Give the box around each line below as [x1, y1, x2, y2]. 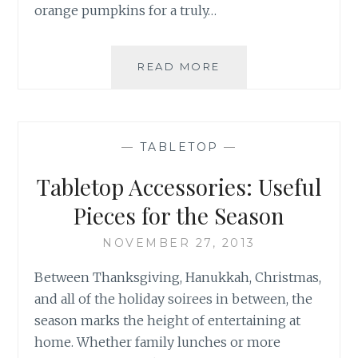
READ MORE [137, 59, 221, 73]
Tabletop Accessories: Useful [37, 172, 321, 202]
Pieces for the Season [74, 201, 284, 231]
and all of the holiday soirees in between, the [34, 291, 313, 308]
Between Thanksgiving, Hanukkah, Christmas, [34, 269, 322, 286]
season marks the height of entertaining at [34, 312, 301, 329]
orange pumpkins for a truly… [34, 2, 217, 18]
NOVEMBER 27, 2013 [102, 236, 256, 251]
